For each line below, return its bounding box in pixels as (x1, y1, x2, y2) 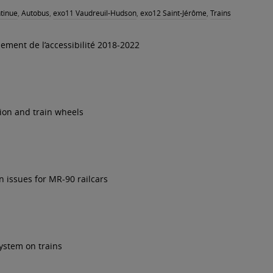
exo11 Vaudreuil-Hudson (53, 8, 136, 18)
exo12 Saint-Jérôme (140, 8, 207, 18)
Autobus (21, 8, 49, 18)
